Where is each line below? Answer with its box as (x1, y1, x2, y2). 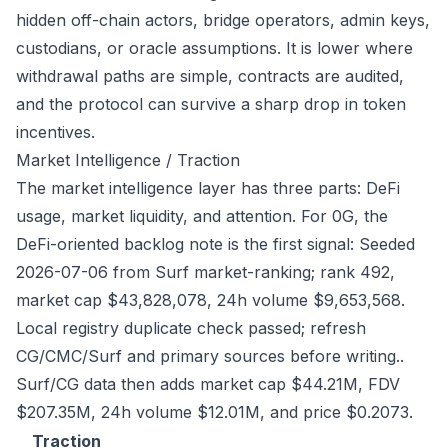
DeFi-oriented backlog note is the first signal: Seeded (16, 234, 415, 254)
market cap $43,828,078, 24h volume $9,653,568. (16, 290, 405, 310)
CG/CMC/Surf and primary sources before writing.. (16, 346, 404, 366)
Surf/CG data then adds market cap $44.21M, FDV (16, 374, 400, 394)
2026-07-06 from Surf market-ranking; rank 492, (16, 262, 395, 282)
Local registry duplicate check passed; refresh (16, 318, 366, 338)
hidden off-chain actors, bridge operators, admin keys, (16, 10, 430, 30)
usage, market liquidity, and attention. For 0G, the (16, 206, 388, 226)
